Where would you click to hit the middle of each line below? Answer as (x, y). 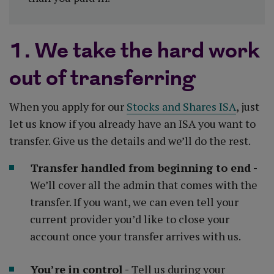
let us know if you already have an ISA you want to (132, 123)
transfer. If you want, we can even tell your (134, 202)
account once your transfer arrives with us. (135, 236)
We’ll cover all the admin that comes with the (144, 184)
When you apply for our (68, 106)
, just (248, 106)
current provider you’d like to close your (130, 219)
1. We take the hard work (135, 51)
